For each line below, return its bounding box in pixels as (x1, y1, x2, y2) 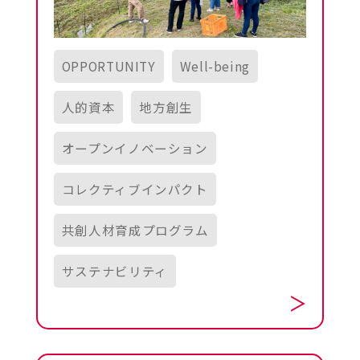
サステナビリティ (61, 261, 168, 280)
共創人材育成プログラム (61, 220, 209, 239)
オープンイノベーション (61, 138, 208, 157)
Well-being (179, 56, 250, 75)
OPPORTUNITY (61, 56, 156, 75)
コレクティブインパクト (61, 179, 208, 198)
